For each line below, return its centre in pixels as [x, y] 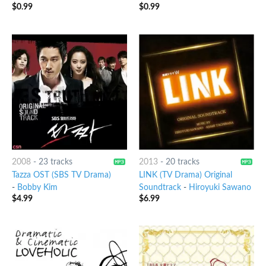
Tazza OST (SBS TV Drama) [61, 175]
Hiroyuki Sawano [220, 188]
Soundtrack [160, 188]
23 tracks [55, 162]
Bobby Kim [37, 188]
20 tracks [182, 162]
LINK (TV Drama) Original [185, 175]
